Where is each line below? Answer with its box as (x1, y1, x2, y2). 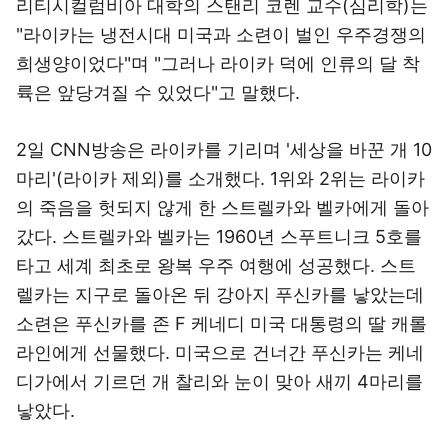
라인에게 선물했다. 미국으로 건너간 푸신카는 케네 (16, 342, 424, 363)
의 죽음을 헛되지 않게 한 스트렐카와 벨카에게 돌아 (16, 197, 429, 218)
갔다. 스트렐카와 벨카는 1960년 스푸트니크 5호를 (16, 226, 422, 247)
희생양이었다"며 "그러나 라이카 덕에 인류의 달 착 (16, 53, 420, 74)
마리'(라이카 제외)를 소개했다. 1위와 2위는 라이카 (16, 168, 425, 189)
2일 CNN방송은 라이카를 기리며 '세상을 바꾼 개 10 (16, 139, 432, 160)
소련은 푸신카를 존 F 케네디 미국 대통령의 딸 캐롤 (16, 313, 427, 334)
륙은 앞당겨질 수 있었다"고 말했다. (16, 82, 300, 103)
